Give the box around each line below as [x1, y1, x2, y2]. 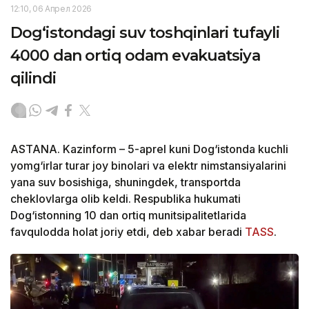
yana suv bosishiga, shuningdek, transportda [10, 175, 241, 190]
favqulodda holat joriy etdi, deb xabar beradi [10, 225, 245, 239]
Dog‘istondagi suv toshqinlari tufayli [10, 23, 280, 43]
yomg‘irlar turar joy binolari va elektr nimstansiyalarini [10, 159, 286, 173]
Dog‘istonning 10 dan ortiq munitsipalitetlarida [10, 208, 246, 223]
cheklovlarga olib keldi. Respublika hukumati [10, 192, 241, 206]
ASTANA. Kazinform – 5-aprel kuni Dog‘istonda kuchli [10, 142, 288, 157]
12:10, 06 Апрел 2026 [10, 3, 92, 14]
